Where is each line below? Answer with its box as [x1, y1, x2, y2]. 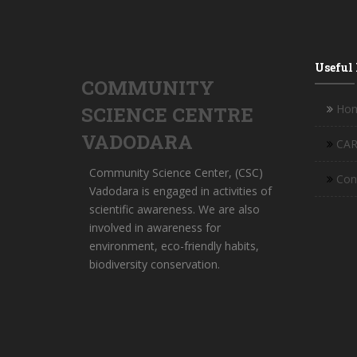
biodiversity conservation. [89, 256, 220, 272]
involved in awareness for [89, 219, 221, 235]
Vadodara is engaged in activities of [89, 182, 272, 198]
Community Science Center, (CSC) [89, 164, 263, 180]
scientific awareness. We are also [89, 201, 260, 217]
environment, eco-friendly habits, [89, 237, 259, 253]
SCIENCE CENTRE [81, 101, 253, 127]
